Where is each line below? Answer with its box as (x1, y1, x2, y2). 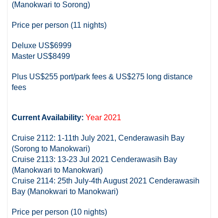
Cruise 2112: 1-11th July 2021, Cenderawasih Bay (12, 133, 185, 142)
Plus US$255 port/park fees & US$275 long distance (12, 72, 193, 81)
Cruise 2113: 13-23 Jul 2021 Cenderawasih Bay (12, 155, 178, 163)
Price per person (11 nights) (12, 20, 107, 29)
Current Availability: (12, 113, 86, 122)
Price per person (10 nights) (12, 207, 108, 216)
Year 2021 (86, 113, 122, 122)
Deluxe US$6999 (12, 41, 72, 50)
